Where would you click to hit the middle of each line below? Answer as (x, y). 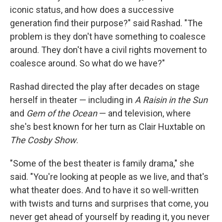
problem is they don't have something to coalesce (108, 36)
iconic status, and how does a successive (92, 10)
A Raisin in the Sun (171, 100)
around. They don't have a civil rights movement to (108, 50)
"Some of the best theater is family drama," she (102, 163)
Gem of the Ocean (62, 113)
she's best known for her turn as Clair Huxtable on (108, 127)
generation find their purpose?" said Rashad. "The (106, 23)
